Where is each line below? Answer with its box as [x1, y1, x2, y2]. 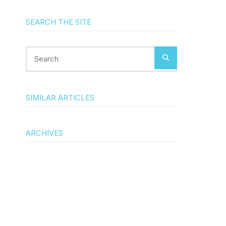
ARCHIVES [26, 128, 63, 138]
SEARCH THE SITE [26, 17, 91, 27]
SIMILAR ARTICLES [26, 93, 94, 102]
